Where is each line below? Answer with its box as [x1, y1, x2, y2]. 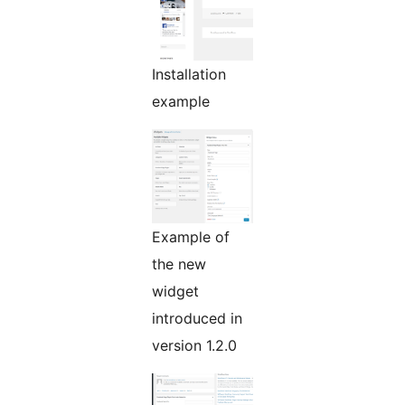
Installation [152, 64, 226, 83]
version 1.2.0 [152, 335, 237, 354]
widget [152, 281, 199, 300]
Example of [152, 227, 230, 246]
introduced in [152, 308, 242, 327]
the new [152, 254, 206, 273]
